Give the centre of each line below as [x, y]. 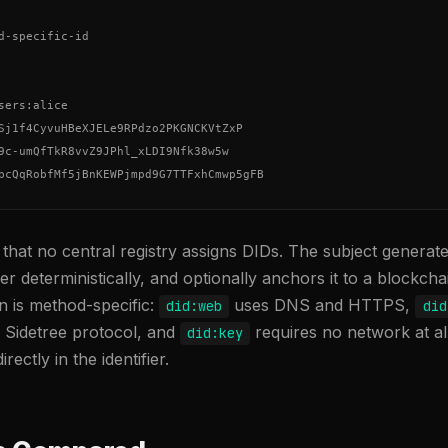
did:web [194, 306]
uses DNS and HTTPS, [322, 305]
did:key [215, 333]
